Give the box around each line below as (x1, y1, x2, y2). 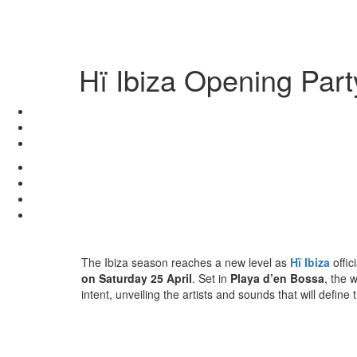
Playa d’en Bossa (230, 269, 324, 286)
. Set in (192, 269, 230, 286)
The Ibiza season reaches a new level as (81, 253, 290, 270)
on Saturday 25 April (81, 269, 192, 286)
